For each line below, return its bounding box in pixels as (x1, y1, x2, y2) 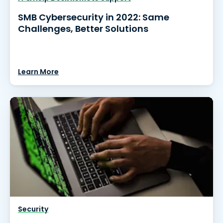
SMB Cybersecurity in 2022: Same (18, 11, 169, 23)
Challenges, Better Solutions (18, 22, 148, 35)
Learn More (18, 67, 59, 77)
